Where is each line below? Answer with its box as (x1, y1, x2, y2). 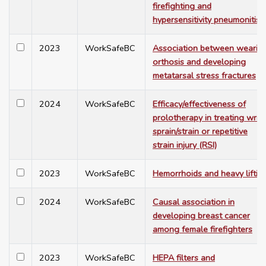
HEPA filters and (153, 252, 215, 264)
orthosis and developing (153, 56, 246, 68)
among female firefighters (153, 223, 252, 236)
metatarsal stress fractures (153, 69, 256, 82)
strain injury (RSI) (153, 139, 217, 151)
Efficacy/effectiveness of (153, 98, 246, 110)
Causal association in (153, 196, 235, 208)
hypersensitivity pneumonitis (153, 14, 260, 26)
